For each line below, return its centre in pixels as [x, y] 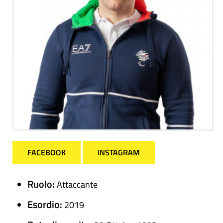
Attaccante [77, 185]
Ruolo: [42, 184]
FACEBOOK [47, 153]
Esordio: [46, 205]
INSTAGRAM [119, 153]
